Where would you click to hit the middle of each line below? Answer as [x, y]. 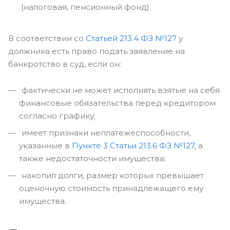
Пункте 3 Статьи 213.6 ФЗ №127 [133, 146]
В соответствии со [47, 38]
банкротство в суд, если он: [65, 64]
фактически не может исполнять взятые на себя [120, 90]
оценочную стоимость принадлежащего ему [111, 188]
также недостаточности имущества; [92, 158]
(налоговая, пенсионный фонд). [86, 7]
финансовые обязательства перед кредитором [117, 103]
